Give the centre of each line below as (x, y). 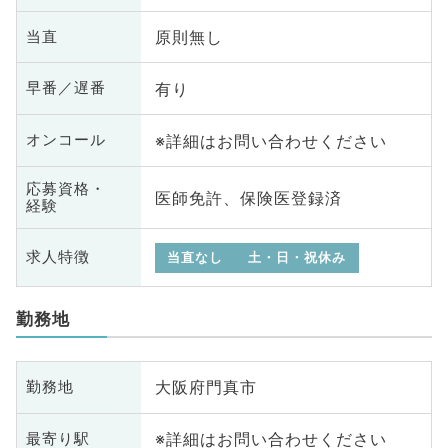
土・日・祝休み (297, 257)
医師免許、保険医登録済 (248, 197)
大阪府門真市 (205, 387)
